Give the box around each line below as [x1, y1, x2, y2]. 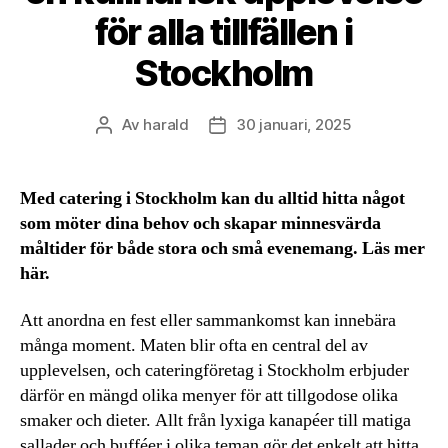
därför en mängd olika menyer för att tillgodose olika [20, 384, 398, 407]
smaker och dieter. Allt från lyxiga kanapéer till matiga [20, 409, 411, 432]
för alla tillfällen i [95, 9, 353, 54]
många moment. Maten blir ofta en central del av [20, 334, 368, 357]
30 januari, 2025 [235, 114, 352, 134]
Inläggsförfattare [103, 115, 225, 135]
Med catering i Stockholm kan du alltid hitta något [20, 186, 405, 210]
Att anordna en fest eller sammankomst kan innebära [20, 309, 396, 332]
